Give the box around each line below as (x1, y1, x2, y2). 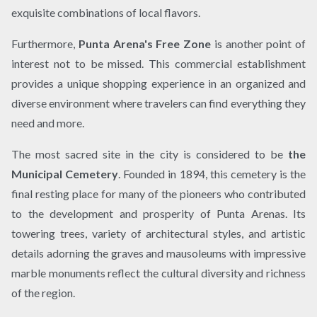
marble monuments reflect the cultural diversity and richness (11, 265, 306, 279)
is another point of (211, 36, 306, 50)
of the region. (11, 285, 75, 299)
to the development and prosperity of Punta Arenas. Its (11, 206, 306, 220)
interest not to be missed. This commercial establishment (11, 56, 306, 70)
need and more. (11, 115, 84, 129)
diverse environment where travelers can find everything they (11, 96, 306, 110)
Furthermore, (11, 36, 75, 50)
